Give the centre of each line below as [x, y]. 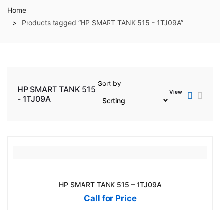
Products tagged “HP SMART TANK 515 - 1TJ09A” [102, 22]
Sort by [110, 83]
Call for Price [110, 199]
